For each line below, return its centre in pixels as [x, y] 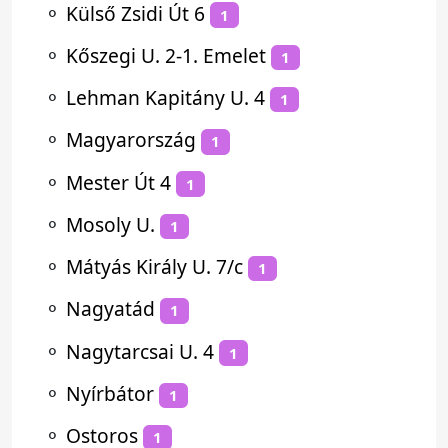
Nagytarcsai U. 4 [140, 351]
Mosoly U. [110, 224]
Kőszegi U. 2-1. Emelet [166, 55]
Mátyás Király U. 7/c [154, 266]
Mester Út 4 [118, 182]
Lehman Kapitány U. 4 [165, 97]
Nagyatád [110, 309]
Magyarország [131, 140]
